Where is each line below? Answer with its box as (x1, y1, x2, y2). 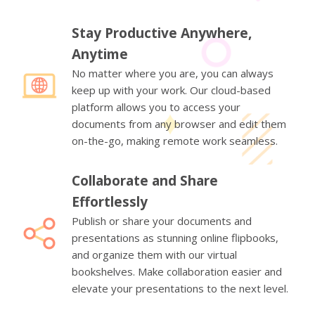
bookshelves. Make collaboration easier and (72, 264, 282, 278)
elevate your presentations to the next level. (72, 281, 288, 295)
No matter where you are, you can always (72, 65, 274, 80)
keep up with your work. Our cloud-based (72, 82, 271, 97)
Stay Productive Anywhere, (72, 23, 252, 42)
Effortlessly (72, 192, 148, 211)
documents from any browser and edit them (72, 116, 286, 131)
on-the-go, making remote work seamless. (72, 133, 278, 148)
